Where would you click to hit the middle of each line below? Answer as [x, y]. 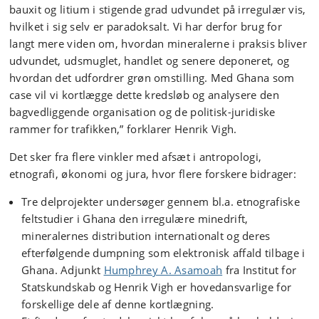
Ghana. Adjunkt [63, 270]
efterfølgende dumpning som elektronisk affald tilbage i [163, 253]
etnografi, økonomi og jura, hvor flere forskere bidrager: [153, 174]
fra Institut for [260, 270]
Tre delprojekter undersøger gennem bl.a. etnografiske [161, 202]
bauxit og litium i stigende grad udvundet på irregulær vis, [158, 9]
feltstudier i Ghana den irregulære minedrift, [135, 219]
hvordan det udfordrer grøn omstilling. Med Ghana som [152, 78]
